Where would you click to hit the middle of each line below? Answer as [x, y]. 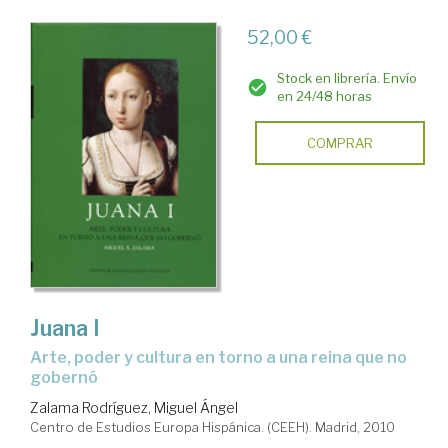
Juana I [65, 328]
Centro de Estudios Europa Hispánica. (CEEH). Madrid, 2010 [212, 427]
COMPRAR [339, 142]
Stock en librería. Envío [346, 77]
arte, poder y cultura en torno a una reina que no [36, 358]
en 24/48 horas [324, 95]
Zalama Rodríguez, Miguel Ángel [134, 408]
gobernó [64, 378]
